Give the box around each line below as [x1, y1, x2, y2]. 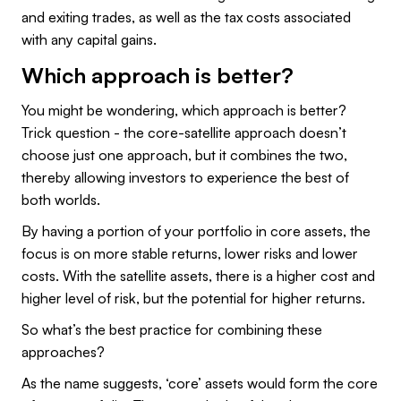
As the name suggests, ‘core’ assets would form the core [21, 374, 378, 393]
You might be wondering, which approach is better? [21, 101, 346, 120]
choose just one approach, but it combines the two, [21, 146, 347, 165]
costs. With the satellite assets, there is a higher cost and [21, 267, 375, 286]
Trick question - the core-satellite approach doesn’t [21, 124, 346, 142]
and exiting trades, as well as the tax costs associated [21, 8, 351, 27]
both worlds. [21, 191, 104, 209]
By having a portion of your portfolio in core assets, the [21, 222, 371, 241]
